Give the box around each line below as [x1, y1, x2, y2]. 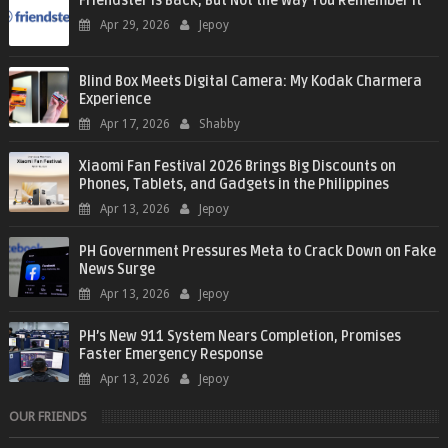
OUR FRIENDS [8, 409, 87, 425]
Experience [78, 91, 151, 109]
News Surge [78, 261, 155, 279]
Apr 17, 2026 [99, 117, 170, 132]
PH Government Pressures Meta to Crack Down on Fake [78, 243, 436, 261]
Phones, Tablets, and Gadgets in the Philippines [78, 176, 389, 194]
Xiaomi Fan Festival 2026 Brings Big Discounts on [78, 158, 396, 176]
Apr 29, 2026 [99, 18, 170, 33]
